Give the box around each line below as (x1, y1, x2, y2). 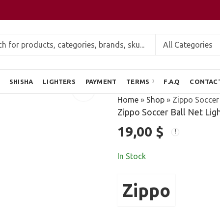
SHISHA (9, 78, 33, 85)
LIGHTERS (43, 78, 76, 85)
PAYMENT (85, 78, 117, 85)
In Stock (117, 152, 146, 161)
